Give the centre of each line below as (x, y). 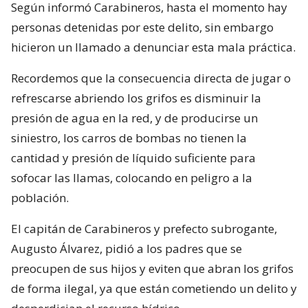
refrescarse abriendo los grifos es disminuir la (136, 98)
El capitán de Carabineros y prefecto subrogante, (144, 228)
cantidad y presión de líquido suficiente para (133, 157)
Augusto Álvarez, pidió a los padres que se (126, 248)
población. (40, 197)
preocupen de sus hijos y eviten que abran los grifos (152, 268)
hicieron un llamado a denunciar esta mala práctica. (153, 47)
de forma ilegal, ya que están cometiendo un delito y (154, 288)
